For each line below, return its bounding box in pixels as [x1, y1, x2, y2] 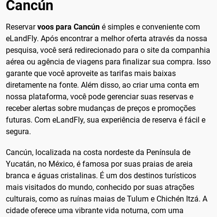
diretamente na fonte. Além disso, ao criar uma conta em [6, 80, 199, 90]
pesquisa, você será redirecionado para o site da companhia [6, 46, 210, 55]
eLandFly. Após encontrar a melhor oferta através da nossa [6, 34, 207, 44]
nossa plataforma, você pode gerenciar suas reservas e [6, 92, 193, 102]
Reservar [6, 22, 37, 32]
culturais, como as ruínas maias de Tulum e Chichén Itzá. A [6, 194, 207, 204]
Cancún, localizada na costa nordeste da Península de [6, 148, 190, 157]
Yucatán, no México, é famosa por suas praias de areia [6, 159, 193, 169]
